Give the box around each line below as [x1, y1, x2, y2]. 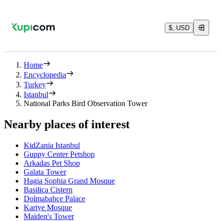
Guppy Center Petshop [24, 149, 95, 158]
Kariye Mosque [24, 203, 72, 212]
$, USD [169, 24, 189, 32]
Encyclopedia [24, 71, 66, 79]
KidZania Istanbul [24, 141, 80, 149]
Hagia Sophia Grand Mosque [24, 176, 115, 185]
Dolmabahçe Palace [24, 194, 85, 203]
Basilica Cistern [24, 185, 73, 194]
